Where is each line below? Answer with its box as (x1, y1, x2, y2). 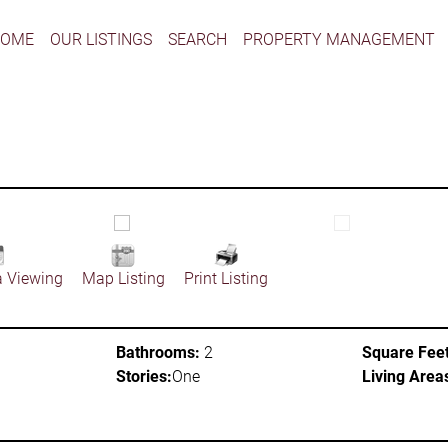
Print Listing (183, 269, 268, 288)
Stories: (116, 367, 172, 386)
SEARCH (167, 29, 227, 49)
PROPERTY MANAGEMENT (242, 29, 435, 49)
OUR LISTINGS (49, 29, 152, 49)
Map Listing (81, 269, 165, 288)
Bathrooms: (116, 343, 200, 362)
